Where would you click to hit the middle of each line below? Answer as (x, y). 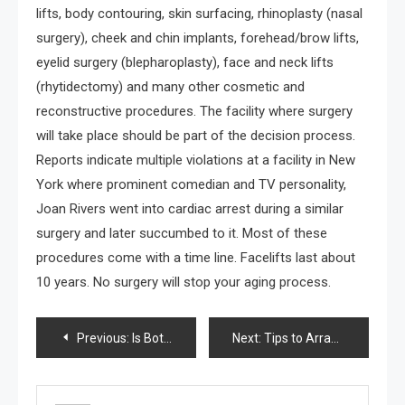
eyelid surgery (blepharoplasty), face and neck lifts (185, 63)
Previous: (103, 339)
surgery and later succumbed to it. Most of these (182, 234)
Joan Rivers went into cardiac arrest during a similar (190, 209)
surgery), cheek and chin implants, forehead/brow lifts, (198, 38)
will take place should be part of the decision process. (196, 136)
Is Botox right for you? (148, 339)
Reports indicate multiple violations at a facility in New (196, 160)
